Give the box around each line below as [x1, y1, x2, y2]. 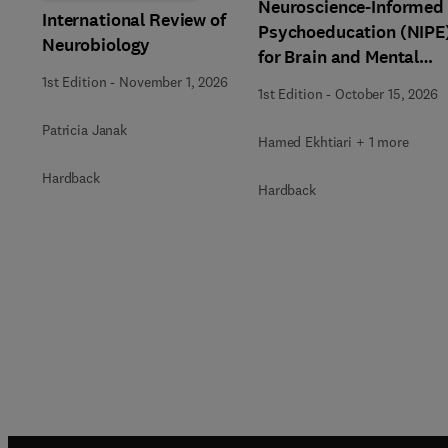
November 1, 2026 [119, 72, 228, 91]
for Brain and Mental [258, 45, 420, 69]
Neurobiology [42, 32, 151, 57]
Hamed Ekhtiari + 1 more [258, 133, 409, 151]
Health [258, 70, 312, 94]
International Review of [42, 7, 226, 32]
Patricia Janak [42, 120, 128, 139]
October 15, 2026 [335, 85, 438, 103]
